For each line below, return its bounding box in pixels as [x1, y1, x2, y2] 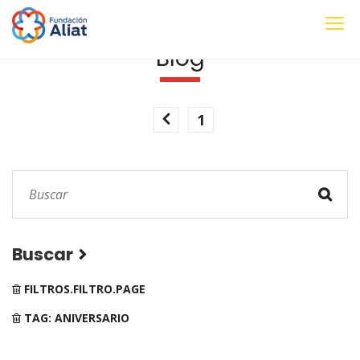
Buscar [12, 243, 73, 266]
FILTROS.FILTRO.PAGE [21, 281, 145, 297]
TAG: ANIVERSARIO [21, 310, 129, 325]
